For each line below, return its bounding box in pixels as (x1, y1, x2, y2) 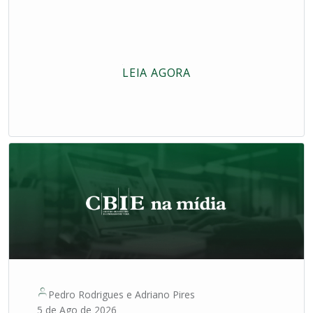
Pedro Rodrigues (48, 288, 124, 302)
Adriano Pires (135, 288, 195, 302)
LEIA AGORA (122, 65, 191, 81)
